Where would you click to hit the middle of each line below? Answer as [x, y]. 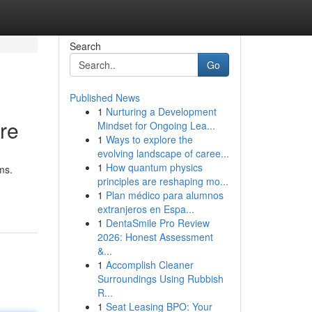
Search [85, 46]
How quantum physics [154, 167]
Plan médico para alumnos [164, 195]
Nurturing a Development [161, 111]
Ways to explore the [149, 139]
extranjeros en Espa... [146, 209]
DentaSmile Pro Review [157, 223]
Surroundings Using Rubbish [160, 279]
